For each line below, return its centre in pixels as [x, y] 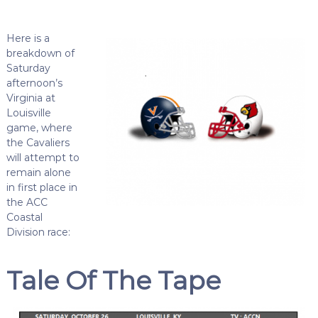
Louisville [28, 113]
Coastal [24, 217]
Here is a [28, 38]
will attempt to [43, 157]
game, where [39, 127]
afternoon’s [34, 83]
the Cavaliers [38, 142]
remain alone [38, 172]
